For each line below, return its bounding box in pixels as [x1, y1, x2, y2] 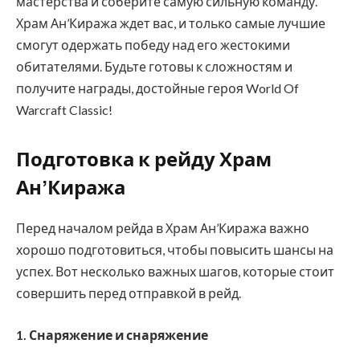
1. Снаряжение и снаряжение [16, 326, 208, 342]
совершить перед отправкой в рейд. [16, 285, 241, 301]
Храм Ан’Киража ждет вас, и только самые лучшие [16, 14, 325, 31]
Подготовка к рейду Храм [16, 149, 272, 171]
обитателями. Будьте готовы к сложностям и [16, 58, 292, 74]
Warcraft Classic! [16, 101, 112, 117]
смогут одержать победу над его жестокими [16, 36, 290, 52]
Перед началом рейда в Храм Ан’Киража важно [16, 220, 309, 236]
